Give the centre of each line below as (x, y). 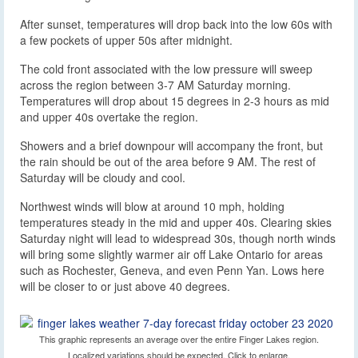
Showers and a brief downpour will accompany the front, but (171, 146)
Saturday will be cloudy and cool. (103, 178)
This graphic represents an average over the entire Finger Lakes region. (179, 339)
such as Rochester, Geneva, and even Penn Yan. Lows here (172, 270)
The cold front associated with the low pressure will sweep (166, 69)
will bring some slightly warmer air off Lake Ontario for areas (171, 255)
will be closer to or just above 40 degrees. (125, 286)
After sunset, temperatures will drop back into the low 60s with (176, 24)
